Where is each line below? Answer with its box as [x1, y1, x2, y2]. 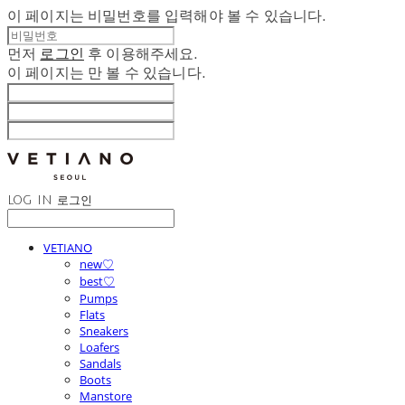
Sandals [80, 355, 121, 372]
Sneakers [80, 323, 128, 339]
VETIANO [43, 240, 92, 256]
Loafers [80, 339, 119, 355]
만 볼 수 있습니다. [88, 65, 206, 80]
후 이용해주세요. [83, 46, 199, 61]
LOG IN [7, 194, 52, 207]
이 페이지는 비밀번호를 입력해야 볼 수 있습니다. [7, 8, 327, 24]
